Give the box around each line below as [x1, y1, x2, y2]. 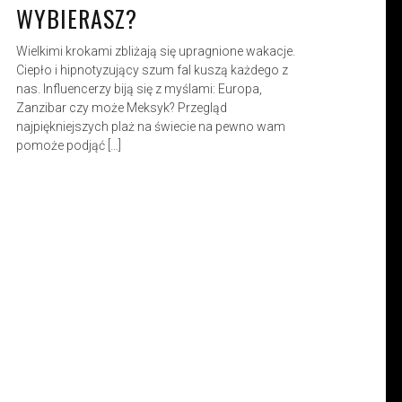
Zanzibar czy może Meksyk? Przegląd [15, 100, 227, 115]
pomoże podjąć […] [15, 137, 121, 153]
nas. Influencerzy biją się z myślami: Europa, [15, 81, 262, 96]
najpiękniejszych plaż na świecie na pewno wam [15, 118, 285, 134]
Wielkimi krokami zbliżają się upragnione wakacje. [15, 43, 295, 58]
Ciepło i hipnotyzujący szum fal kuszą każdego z [15, 62, 288, 77]
